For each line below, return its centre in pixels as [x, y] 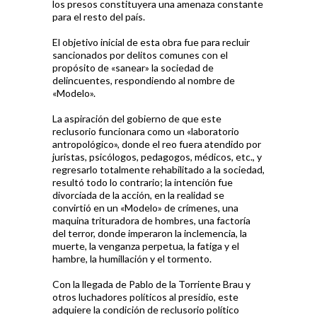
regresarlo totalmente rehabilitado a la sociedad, [158, 169]
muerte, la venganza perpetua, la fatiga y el [146, 246]
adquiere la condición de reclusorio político [146, 310]
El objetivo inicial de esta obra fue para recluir [151, 42]
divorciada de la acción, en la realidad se [138, 195]
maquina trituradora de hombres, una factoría [151, 220]
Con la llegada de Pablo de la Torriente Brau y [151, 284]
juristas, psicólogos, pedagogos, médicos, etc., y [157, 157]
